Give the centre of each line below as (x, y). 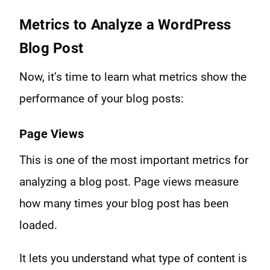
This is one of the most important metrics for (134, 160)
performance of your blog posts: (102, 99)
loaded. (38, 225)
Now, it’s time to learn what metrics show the (133, 77)
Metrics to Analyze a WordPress (125, 25)
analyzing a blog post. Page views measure (129, 182)
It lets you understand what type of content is (133, 259)
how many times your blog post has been (124, 204)
